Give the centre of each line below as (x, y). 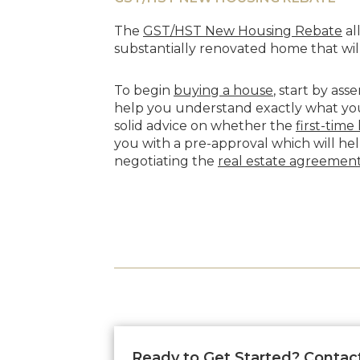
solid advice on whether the (205, 125)
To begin (144, 90)
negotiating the (166, 161)
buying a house (223, 90)
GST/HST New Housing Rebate (243, 31)
